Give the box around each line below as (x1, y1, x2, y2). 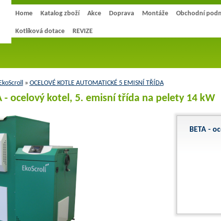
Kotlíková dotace (15, 28, 65, 35)
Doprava (109, 10, 134, 17)
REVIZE (72, 28, 93, 35)
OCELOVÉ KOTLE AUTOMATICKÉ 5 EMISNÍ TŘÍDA (29, 79, 164, 87)
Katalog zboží (40, 10, 79, 17)
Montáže (142, 10, 168, 17)
